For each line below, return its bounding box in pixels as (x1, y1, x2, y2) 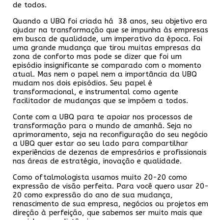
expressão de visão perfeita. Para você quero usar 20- (13, 181, 209, 191)
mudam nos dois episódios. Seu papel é (13, 78, 152, 87)
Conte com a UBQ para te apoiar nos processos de (13, 112, 192, 121)
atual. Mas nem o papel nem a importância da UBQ (13, 69, 197, 79)
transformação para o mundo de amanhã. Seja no (13, 121, 192, 130)
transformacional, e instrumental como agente (13, 87, 178, 96)
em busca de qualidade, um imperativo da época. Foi (13, 34, 202, 43)
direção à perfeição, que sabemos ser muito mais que (13, 208, 202, 217)
